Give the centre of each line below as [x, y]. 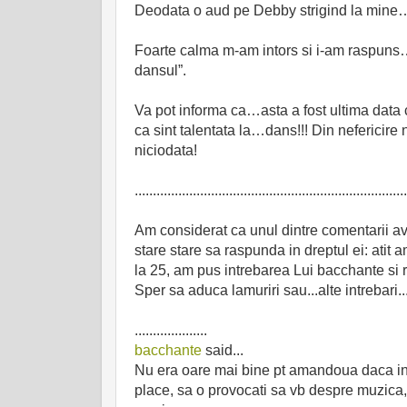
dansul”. [160, 71]
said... [223, 351]
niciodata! [166, 151]
